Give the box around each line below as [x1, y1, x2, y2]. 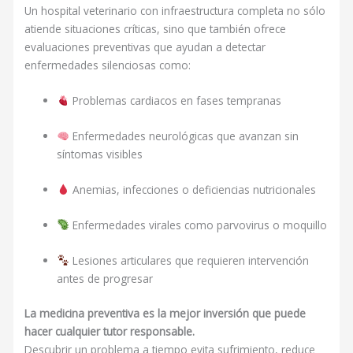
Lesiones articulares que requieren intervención [69, 252, 309, 268]
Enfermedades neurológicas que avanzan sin [69, 128, 299, 143]
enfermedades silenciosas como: [24, 58, 191, 73]
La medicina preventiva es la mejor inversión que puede [24, 306, 307, 321]
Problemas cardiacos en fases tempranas [69, 93, 281, 109]
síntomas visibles [57, 146, 143, 162]
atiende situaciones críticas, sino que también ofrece [24, 21, 287, 37]
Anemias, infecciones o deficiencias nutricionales [69, 181, 316, 197]
